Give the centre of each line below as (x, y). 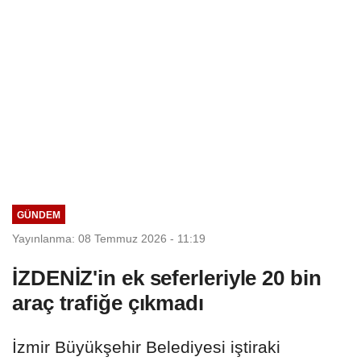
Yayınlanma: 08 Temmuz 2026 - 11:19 (109, 238)
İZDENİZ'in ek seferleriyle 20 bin (167, 278)
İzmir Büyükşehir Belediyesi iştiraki (146, 346)
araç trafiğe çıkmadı (108, 303)
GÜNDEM (38, 214)
